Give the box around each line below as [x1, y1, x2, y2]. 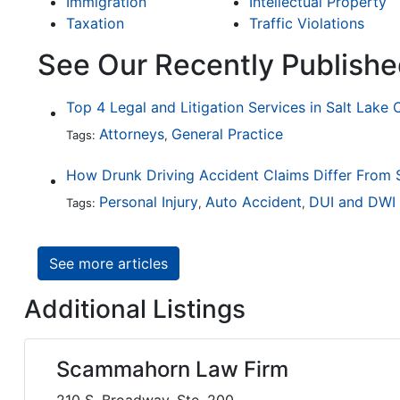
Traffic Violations [248, 14, 364, 33]
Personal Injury [99, 193, 198, 212]
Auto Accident [205, 193, 302, 212]
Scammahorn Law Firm [56, 356, 288, 383]
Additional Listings [24, 294, 246, 325]
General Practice [171, 125, 283, 144]
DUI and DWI [309, 193, 396, 212]
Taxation [66, 14, 124, 33]
